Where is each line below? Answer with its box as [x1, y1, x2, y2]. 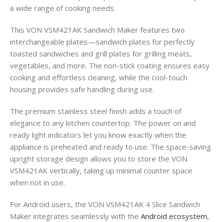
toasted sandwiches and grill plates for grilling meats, [10, 49, 192, 59]
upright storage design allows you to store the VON [10, 154, 187, 164]
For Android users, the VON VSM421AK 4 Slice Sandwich [10, 199, 200, 210]
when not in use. [10, 177, 65, 188]
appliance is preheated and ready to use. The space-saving [10, 142, 211, 152]
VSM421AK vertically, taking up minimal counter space [10, 166, 192, 176]
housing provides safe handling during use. [10, 84, 154, 95]
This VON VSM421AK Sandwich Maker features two [10, 25, 185, 35]
